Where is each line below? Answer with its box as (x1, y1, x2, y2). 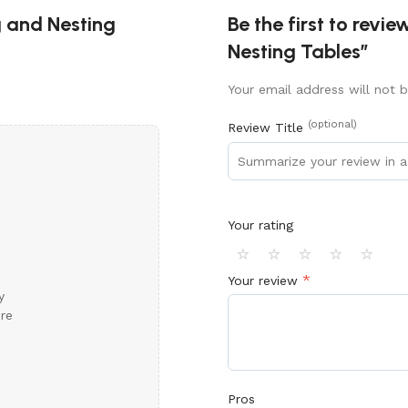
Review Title (227, 120, 308, 136)
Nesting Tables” (227, 39, 369, 65)
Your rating (227, 218, 293, 233)
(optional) (307, 118, 357, 131)
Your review (227, 272, 302, 288)
